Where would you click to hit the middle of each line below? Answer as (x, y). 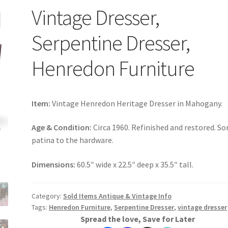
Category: (48, 196)
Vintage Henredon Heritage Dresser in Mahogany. (137, 103)
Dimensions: (54, 165)
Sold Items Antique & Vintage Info (118, 196)
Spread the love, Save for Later (137, 219)
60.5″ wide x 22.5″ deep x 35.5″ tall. (135, 165)
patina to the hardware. (73, 140)
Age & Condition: (62, 127)
